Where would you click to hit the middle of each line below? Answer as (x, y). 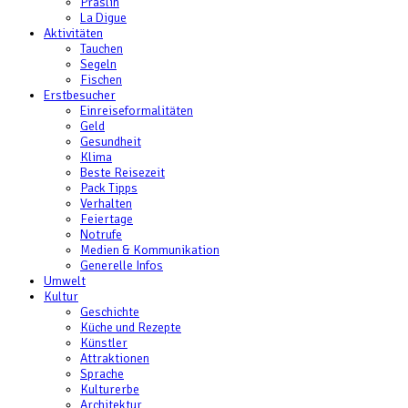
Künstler (104, 343)
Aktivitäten (73, 33)
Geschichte (110, 312)
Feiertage (107, 219)
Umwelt (65, 281)
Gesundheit (111, 142)
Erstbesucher (80, 95)
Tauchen (102, 49)
